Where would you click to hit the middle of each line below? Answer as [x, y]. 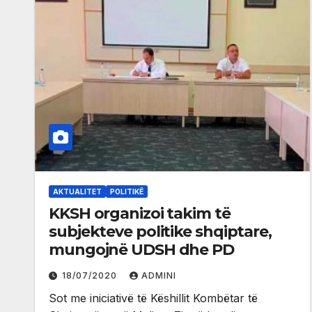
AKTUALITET [77, 192]
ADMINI [159, 276]
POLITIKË [127, 192]
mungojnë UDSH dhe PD [141, 250]
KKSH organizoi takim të [140, 214]
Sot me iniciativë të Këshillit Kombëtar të [153, 298]
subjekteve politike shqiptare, [160, 232]
